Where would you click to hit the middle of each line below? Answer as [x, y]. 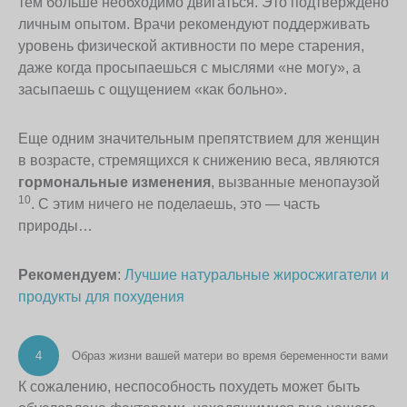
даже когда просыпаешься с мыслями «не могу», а [189, 68]
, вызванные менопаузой [295, 183]
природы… [55, 226]
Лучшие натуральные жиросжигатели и [257, 275]
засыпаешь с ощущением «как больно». [153, 90]
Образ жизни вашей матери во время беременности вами [228, 356]
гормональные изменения [114, 183]
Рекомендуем [68, 275]
